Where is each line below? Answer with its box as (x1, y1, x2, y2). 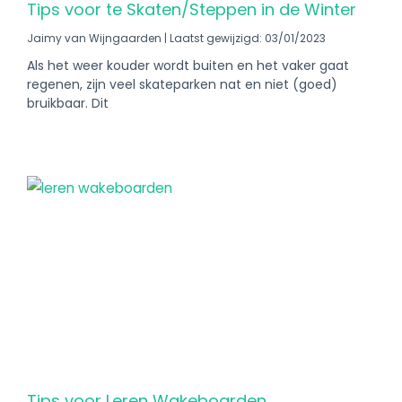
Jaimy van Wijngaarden (27, 31, 164, 46)
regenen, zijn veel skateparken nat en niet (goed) (27, 75, 337, 93)
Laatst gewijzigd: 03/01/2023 (167, 31, 326, 46)
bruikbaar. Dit (27, 94, 109, 112)
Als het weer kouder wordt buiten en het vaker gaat (27, 57, 349, 74)
